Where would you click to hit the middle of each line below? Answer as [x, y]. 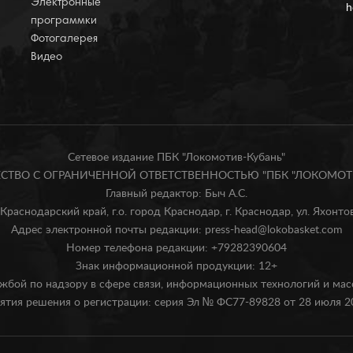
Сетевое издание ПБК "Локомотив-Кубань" [176, 158]
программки [64, 21]
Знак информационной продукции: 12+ [176, 266]
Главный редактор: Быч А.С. [176, 194]
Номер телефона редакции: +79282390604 [176, 248]
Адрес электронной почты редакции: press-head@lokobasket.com [176, 230]
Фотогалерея [64, 39]
